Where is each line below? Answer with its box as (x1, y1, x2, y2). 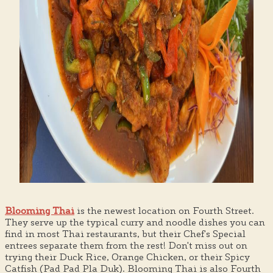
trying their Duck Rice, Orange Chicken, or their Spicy (5, 250, 250, 263)
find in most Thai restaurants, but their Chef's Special (5, 227, 246, 239)
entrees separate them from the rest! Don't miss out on (5, 239, 247, 251)
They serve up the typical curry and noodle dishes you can (5, 216, 265, 228)
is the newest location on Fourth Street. (74, 204, 254, 216)
